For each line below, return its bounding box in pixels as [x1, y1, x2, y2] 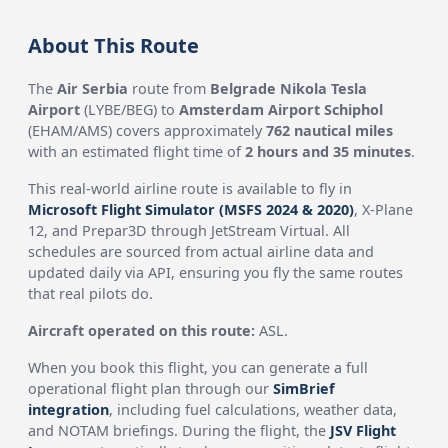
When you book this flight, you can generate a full [28, 358, 369, 377]
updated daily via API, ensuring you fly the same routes [28, 263, 404, 282]
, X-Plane [354, 200, 414, 219]
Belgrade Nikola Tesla [210, 79, 368, 98]
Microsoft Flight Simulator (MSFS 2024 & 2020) [28, 200, 355, 219]
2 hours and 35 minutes [245, 142, 412, 161]
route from [128, 79, 211, 98]
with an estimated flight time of [28, 142, 246, 161]
